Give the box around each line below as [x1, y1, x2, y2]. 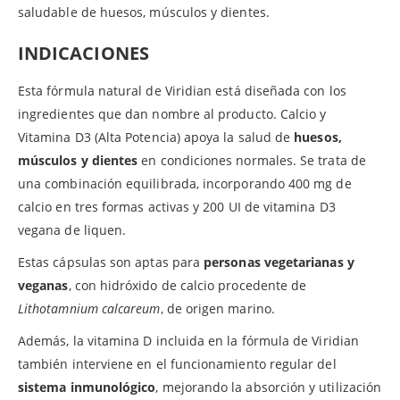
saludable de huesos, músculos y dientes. [18, 3, 270, 21]
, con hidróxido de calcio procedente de [68, 276, 307, 294]
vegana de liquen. [18, 221, 127, 238]
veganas [18, 276, 69, 294]
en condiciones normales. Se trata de [137, 151, 366, 169]
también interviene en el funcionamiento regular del [18, 354, 337, 372]
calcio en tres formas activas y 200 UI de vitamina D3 [18, 197, 336, 215]
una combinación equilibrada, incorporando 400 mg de [18, 174, 352, 192]
